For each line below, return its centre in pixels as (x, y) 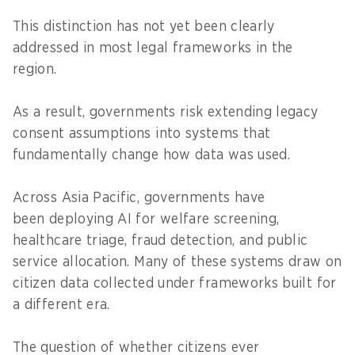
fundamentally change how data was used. (154, 155)
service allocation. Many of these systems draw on (177, 262)
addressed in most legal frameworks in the (153, 48)
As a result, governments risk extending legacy (166, 112)
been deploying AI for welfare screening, (146, 219)
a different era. (66, 305)
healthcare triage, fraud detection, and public (160, 240)
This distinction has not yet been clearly (144, 27)
